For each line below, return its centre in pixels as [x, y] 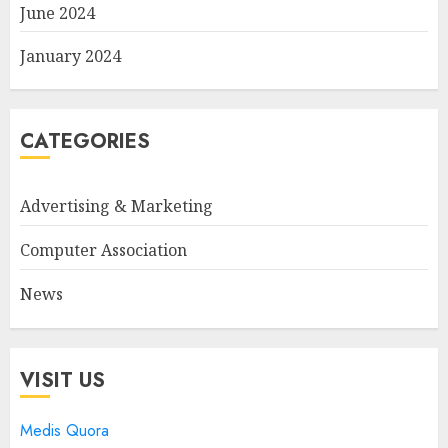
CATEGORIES [85, 141]
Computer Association [103, 249]
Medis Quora [64, 430]
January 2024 [70, 55]
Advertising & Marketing [116, 205]
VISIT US [62, 380]
